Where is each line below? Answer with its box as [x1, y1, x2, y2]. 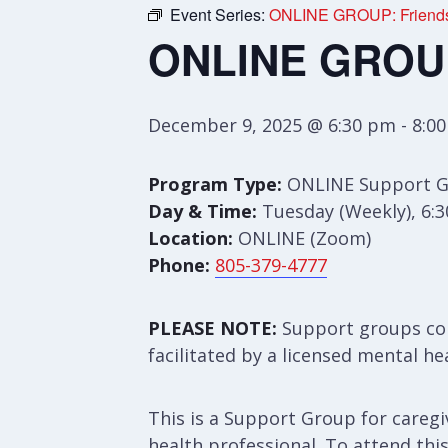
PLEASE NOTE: [148, 316, 277, 340]
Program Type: [148, 172, 282, 196]
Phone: [148, 253, 210, 277]
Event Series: [170, 3, 269, 26]
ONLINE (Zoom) [233, 226, 371, 250]
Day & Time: [148, 199, 257, 223]
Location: [148, 226, 233, 250]
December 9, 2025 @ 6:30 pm [148, 113, 396, 137]
